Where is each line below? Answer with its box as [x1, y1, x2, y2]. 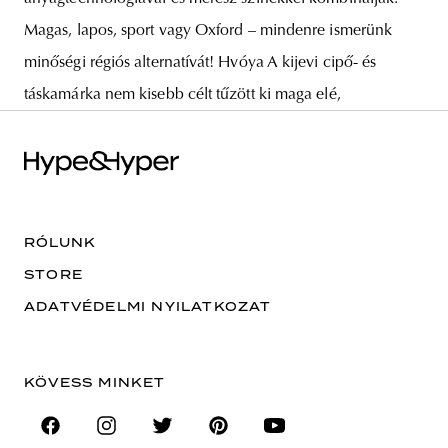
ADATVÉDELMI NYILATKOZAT [24, 298, 272, 314]
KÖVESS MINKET [24, 374, 166, 390]
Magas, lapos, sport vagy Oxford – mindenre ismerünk [24, 23, 393, 40]
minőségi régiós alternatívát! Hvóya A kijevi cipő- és [24, 55, 377, 72]
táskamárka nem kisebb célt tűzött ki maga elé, [24, 87, 341, 104]
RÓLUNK [24, 234, 97, 250]
